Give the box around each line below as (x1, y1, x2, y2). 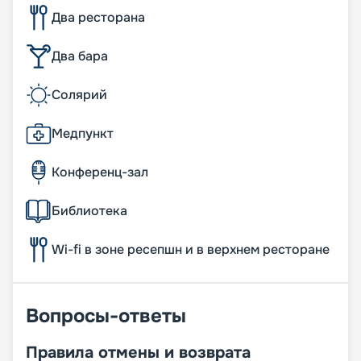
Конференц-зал (52, 164, 148, 181)
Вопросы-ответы (26, 304, 186, 329)
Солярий (52, 86, 107, 104)
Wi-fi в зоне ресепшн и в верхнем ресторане (52, 241, 330, 259)
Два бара (52, 48, 108, 65)
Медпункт (52, 125, 114, 143)
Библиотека (52, 202, 127, 220)
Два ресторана (52, 9, 145, 27)
